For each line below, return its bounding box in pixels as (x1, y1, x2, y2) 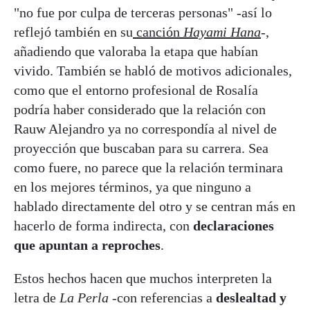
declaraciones (190, 217, 274, 233)
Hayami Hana (183, 24, 261, 39)
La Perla (60, 289, 109, 305)
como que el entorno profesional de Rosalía (14, 82, 258, 98)
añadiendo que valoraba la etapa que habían (14, 43, 258, 59)
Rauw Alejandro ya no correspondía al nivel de (14, 120, 277, 136)
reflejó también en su (14, 24, 133, 39)
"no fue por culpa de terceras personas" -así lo (14, 4, 272, 20)
